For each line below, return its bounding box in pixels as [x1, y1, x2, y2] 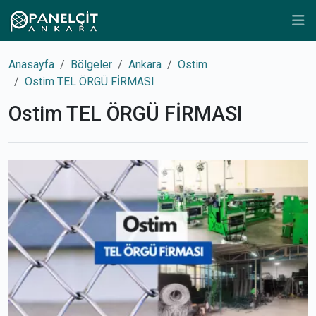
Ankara [128, 58, 162, 71]
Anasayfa [8, 58, 54, 71]
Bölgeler [71, 58, 112, 71]
